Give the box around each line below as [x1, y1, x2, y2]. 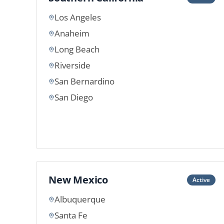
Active [192, 175, 210, 184]
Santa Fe [54, 209, 87, 221]
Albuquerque [54, 193, 105, 205]
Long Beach [54, 43, 99, 55]
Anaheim [54, 27, 89, 39]
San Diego [54, 91, 93, 103]
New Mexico [48, 173, 108, 186]
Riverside [54, 59, 90, 71]
